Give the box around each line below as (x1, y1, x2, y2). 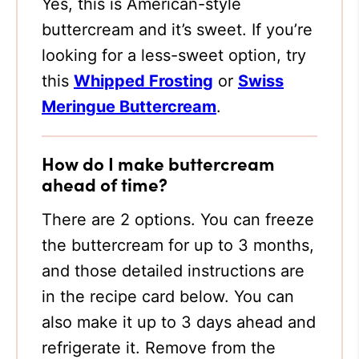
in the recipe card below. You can (42, 287, 294, 306)
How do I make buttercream (42, 151, 275, 175)
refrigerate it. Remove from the (42, 338, 276, 357)
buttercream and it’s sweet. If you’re (42, 20, 313, 39)
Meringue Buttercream (42, 97, 216, 116)
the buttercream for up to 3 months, (42, 236, 314, 255)
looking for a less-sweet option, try (42, 46, 306, 65)
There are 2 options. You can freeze (42, 210, 314, 229)
